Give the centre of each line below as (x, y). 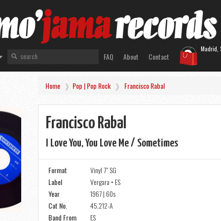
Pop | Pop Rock (92, 86)
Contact (159, 56)
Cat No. (58, 205)
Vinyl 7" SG (104, 170)
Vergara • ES (106, 182)
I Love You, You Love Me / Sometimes (112, 143)
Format (58, 170)
